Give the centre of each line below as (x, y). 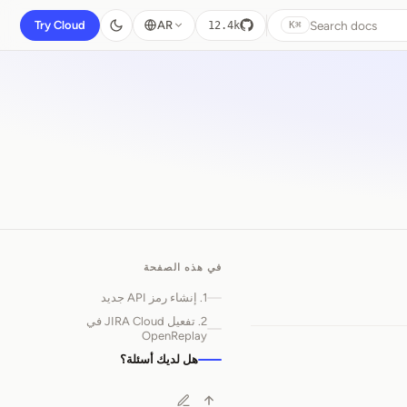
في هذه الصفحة (183, 268)
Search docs (343, 25)
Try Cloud (60, 25)
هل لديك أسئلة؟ (159, 359)
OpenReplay (174, 336)
